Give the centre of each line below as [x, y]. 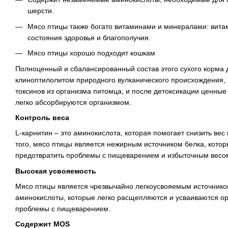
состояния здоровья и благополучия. [89, 37]
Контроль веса [42, 117]
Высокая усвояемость [56, 171]
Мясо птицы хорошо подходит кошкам [91, 53]
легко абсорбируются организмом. [73, 102]
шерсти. [41, 11]
